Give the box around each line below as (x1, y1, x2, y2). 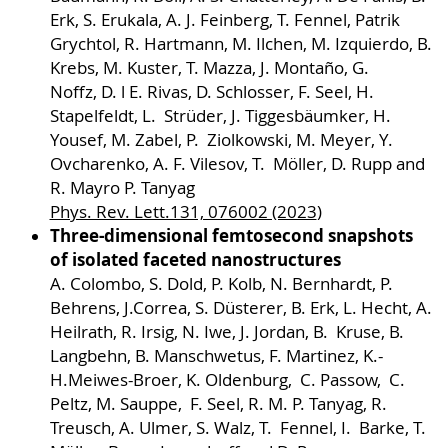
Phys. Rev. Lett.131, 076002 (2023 (49, 200, 317, 223)
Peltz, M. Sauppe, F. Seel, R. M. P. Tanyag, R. (49, 392, 387, 415)
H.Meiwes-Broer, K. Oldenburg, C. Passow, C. (49, 368, 405, 391)
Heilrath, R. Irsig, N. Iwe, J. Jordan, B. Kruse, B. (49, 320, 404, 343)
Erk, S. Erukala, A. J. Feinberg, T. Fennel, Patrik (49, 8, 400, 31)
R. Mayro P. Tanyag (49, 176, 195, 199)
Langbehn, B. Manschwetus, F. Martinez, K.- (49, 344, 383, 367)
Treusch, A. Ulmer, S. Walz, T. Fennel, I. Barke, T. (49, 416, 426, 439)
